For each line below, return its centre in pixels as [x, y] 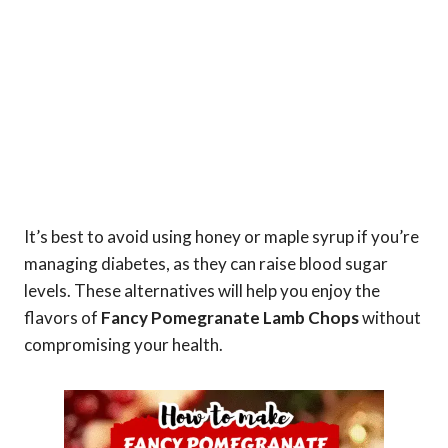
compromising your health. [123, 344]
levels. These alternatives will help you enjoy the [202, 290]
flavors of [62, 317]
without [390, 317]
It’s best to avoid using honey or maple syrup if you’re [221, 236]
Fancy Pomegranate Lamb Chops [230, 317]
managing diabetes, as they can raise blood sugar [206, 263]
